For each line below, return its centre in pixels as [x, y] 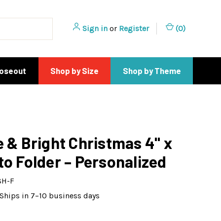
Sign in [95, 28]
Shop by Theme [152, 71]
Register [134, 28]
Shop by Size [75, 71]
